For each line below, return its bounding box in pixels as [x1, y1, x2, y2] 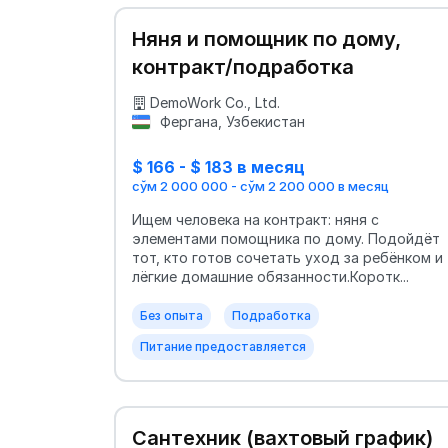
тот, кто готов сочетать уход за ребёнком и [132, 249, 443, 267]
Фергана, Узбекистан [155, 112, 305, 130]
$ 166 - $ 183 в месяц [132, 156, 305, 177]
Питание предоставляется [140, 339, 306, 355]
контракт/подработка [132, 54, 354, 79]
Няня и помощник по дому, [132, 26, 401, 51]
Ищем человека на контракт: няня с [132, 211, 379, 229]
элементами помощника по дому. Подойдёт [132, 230, 440, 248]
